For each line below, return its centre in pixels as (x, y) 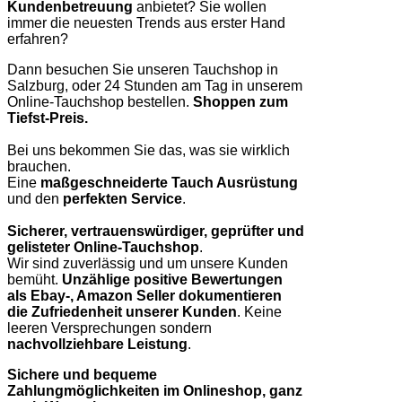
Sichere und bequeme (82, 374)
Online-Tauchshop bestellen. (100, 101)
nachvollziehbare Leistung (97, 344)
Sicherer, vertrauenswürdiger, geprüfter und (156, 231)
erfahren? (38, 39)
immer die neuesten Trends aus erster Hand (146, 22)
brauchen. (39, 166)
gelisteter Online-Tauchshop (103, 247)
